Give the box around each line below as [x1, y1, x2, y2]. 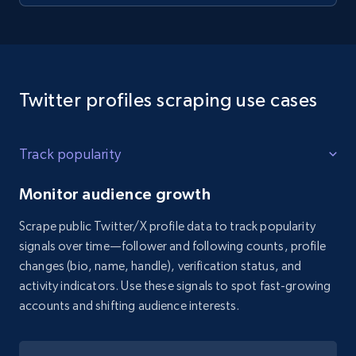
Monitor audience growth [19, 185, 211, 203]
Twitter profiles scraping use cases [19, 89, 318, 111]
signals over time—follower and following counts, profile [19, 238, 326, 254]
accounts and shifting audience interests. [19, 298, 240, 314]
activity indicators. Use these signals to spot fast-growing [19, 278, 331, 294]
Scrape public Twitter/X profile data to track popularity [19, 219, 315, 234]
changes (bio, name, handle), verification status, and [19, 258, 302, 274]
